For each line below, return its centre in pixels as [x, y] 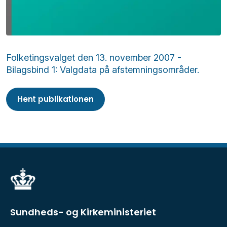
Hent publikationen [55, 99]
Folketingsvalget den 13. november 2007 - [94, 58]
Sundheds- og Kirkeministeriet [83, 212]
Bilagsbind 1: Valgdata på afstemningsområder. [103, 70]
